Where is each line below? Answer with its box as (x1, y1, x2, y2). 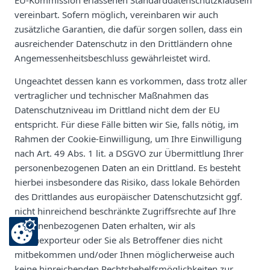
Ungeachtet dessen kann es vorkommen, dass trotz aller (14, 74, 247, 87)
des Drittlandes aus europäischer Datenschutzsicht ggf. (14, 190, 242, 202)
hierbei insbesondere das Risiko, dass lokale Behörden (14, 175, 240, 188)
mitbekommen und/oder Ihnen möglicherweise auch (14, 248, 234, 260)
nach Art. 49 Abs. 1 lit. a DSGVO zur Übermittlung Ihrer (14, 146, 243, 159)
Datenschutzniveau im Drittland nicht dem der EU (14, 103, 220, 116)
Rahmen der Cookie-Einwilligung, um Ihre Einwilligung (14, 132, 242, 145)
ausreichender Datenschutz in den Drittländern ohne (14, 37, 232, 49)
